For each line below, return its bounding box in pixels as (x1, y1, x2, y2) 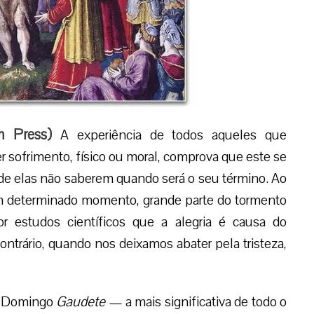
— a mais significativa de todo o (105, 292, 287, 312)
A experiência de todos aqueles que (52, 125, 287, 145)
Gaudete (56, 292, 106, 312)
